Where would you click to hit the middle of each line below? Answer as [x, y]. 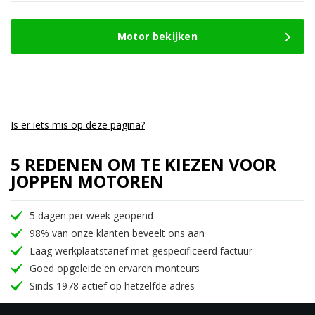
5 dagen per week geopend [91, 215]
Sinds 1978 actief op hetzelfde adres [112, 285]
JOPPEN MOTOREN [87, 181]
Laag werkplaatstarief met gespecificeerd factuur [141, 250]
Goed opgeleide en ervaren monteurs [115, 268]
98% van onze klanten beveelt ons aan [117, 233]
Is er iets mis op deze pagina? [78, 124]
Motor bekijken [157, 36]
